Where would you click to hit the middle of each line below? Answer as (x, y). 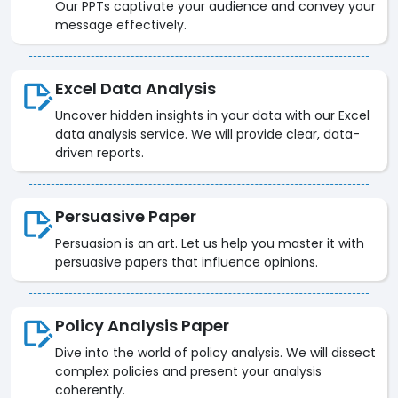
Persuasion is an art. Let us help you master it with (210, 244)
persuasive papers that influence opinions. (187, 263)
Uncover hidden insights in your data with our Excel (212, 116)
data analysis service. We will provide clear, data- (207, 135)
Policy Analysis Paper (142, 326)
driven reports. (99, 153)
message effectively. (121, 25)
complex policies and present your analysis (188, 372)
